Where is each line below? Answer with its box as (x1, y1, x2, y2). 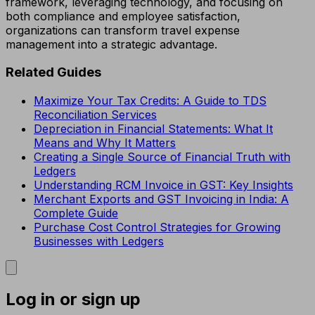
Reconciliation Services (34, 108, 157, 122)
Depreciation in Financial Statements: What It (34, 122, 273, 136)
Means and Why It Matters (34, 136, 176, 150)
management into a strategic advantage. (6, 37, 217, 51)
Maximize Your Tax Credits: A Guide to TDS (34, 94, 266, 108)
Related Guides (6, 64, 101, 81)
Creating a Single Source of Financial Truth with (34, 150, 290, 165)
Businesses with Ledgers (34, 234, 164, 249)
